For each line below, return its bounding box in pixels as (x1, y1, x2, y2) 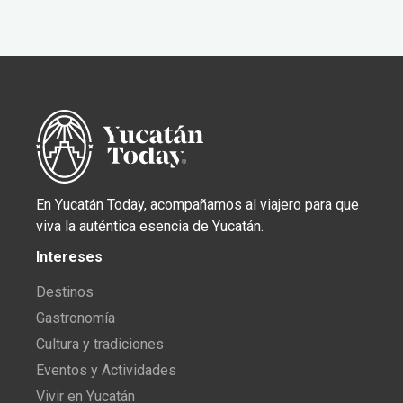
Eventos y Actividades (36, 361, 176, 379)
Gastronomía (36, 309, 115, 327)
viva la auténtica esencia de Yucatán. (36, 218, 264, 236)
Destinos (36, 283, 94, 301)
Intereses (36, 248, 103, 266)
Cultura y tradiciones (36, 335, 164, 353)
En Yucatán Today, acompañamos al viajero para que (36, 196, 359, 214)
